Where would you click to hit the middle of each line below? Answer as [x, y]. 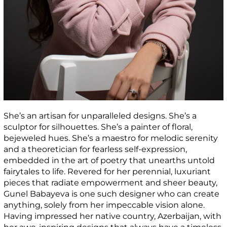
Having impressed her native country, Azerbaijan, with [113, 216]
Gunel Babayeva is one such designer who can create [112, 194]
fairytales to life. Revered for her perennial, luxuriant [107, 171]
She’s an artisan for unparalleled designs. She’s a [100, 116]
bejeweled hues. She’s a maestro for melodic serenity [111, 138]
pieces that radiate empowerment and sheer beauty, [111, 182]
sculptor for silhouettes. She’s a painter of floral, [98, 127]
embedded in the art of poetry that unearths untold [109, 160]
